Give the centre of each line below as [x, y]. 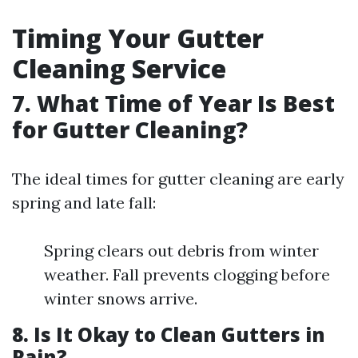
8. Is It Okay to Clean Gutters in [169, 334]
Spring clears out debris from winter [181, 251]
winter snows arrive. [121, 298]
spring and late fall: [84, 203]
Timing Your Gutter [138, 38]
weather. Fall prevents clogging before [187, 274]
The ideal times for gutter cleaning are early [178, 179]
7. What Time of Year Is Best [173, 103]
